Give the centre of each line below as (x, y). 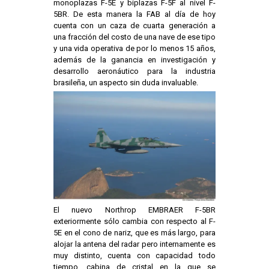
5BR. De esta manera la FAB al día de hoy (134, 14)
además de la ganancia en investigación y (134, 59)
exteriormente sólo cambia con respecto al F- (134, 222)
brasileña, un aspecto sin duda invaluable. (126, 82)
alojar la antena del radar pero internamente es (134, 244)
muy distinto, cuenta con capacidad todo (134, 256)
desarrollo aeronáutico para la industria (134, 71)
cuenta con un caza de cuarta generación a (134, 25)
